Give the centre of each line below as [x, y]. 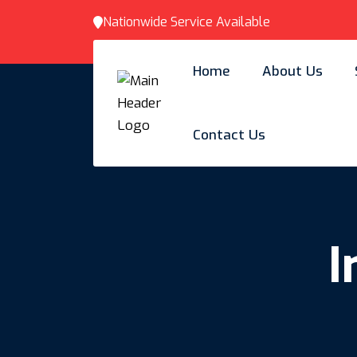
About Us [292, 71]
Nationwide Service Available [186, 22]
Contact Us [229, 135]
